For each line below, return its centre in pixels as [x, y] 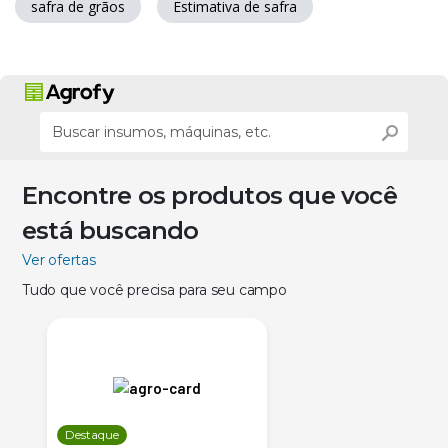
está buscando [110, 230]
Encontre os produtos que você [209, 195]
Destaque [92, 434]
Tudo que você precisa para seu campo [154, 289]
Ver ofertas [59, 259]
